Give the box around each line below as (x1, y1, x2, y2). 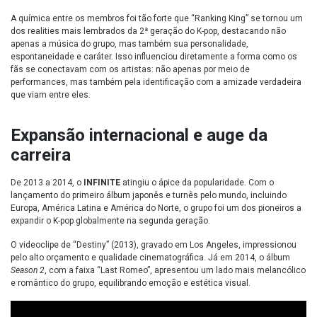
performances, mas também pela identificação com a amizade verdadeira (11, 77, 301, 88)
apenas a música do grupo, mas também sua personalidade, (11, 39, 248, 50)
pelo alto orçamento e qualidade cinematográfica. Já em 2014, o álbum (11, 253, 290, 263)
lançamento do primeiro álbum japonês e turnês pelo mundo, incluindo (11, 190, 287, 201)
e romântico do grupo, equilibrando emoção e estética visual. (11, 278, 250, 289)
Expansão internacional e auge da (11, 125, 267, 146)
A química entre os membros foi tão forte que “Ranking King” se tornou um (11, 13, 303, 24)
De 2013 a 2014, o (11, 178, 83, 188)
